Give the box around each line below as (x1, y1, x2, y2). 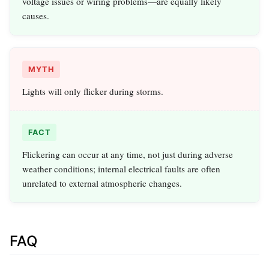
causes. (22, 9, 49, 22)
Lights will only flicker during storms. (22, 85, 163, 97)
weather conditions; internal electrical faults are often (22, 162, 220, 175)
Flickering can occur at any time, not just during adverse (22, 148, 233, 160)
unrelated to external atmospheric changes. (22, 177, 182, 189)
